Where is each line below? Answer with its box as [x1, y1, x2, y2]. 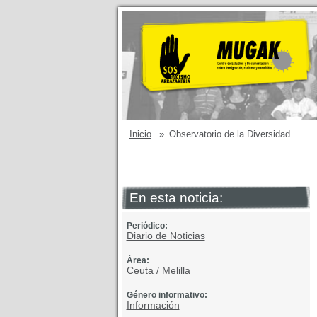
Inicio [129, 129, 151, 139]
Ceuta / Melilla [126, 265, 190, 276]
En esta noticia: [129, 190, 223, 205]
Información [126, 299, 180, 311]
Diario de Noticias [126, 230, 205, 241]
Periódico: [126, 221, 168, 231]
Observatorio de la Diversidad [168, 129, 290, 139]
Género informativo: [126, 290, 207, 300]
